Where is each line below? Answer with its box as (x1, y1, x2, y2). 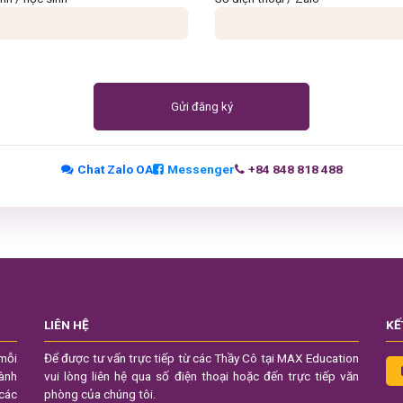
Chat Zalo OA (76, 161, 153, 176)
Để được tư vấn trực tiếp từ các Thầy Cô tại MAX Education (44, 350, 359, 365)
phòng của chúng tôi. (44, 386, 156, 401)
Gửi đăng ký (170, 99, 233, 113)
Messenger (166, 161, 235, 176)
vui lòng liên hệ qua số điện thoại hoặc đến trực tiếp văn (44, 368, 359, 383)
